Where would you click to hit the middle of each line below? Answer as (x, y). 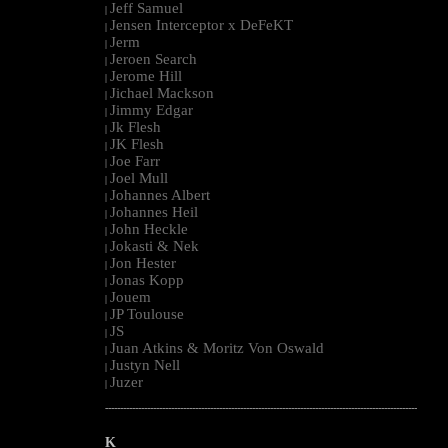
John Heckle (149, 228)
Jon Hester (143, 262)
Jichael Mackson (162, 92)
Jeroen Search (153, 58)
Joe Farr (135, 160)
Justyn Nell (145, 364)
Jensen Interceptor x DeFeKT (201, 24)
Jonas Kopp (147, 279)
